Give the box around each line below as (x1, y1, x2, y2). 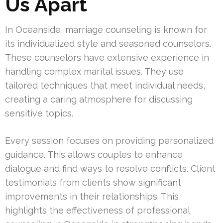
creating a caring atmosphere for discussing (5, 94, 193, 105)
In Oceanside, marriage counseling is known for (5, 24, 207, 35)
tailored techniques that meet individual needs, (5, 80, 205, 91)
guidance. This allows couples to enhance (5, 149, 183, 160)
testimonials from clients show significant (5, 177, 181, 188)
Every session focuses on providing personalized (5, 135, 214, 146)
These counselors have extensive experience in (5, 52, 209, 63)
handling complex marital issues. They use (5, 66, 184, 77)
